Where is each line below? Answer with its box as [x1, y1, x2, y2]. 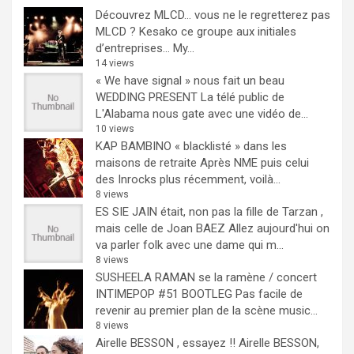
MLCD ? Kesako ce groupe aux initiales [96, 24, 296, 39]
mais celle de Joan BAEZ [96, 220, 225, 235]
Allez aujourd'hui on [228, 220, 330, 235]
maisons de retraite [96, 155, 197, 170]
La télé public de [201, 89, 284, 104]
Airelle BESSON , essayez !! [96, 335, 235, 350]
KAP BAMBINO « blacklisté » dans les [96, 138, 287, 153]
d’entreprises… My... [96, 40, 194, 55]
